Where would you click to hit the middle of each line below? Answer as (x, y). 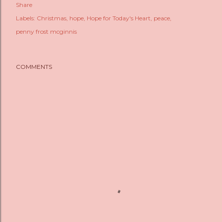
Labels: (26, 18)
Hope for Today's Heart (119, 18)
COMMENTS (34, 67)
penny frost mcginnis (46, 31)
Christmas (52, 18)
